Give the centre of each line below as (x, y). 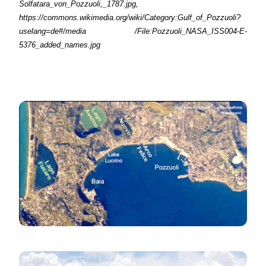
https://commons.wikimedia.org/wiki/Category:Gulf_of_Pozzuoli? (130, 18)
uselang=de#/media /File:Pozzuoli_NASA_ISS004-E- (133, 31)
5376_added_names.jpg (60, 45)
